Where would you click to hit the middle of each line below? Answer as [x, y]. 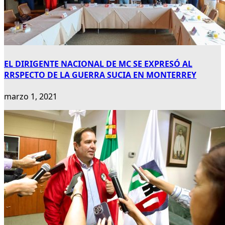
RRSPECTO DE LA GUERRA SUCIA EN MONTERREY [100, 75]
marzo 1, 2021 [31, 97]
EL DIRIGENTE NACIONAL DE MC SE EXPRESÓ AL [98, 64]
